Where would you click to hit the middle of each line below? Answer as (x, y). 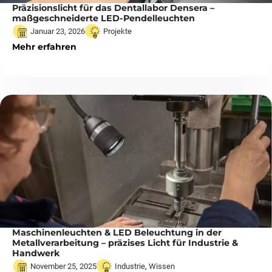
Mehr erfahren (44, 46)
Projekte (117, 31)
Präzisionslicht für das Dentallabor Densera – (113, 8)
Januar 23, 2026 (58, 31)
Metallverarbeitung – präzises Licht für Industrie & (125, 243)
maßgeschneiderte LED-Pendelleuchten (104, 18)
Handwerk (36, 253)
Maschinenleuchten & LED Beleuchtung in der (117, 233)
